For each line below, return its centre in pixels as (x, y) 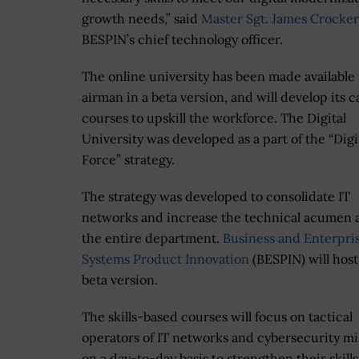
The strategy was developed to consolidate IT (216, 197)
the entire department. (152, 238)
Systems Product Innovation (165, 259)
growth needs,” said (141, 19)
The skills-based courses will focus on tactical (217, 317)
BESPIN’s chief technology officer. (182, 40)
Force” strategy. (130, 160)
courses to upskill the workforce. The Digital (214, 118)
